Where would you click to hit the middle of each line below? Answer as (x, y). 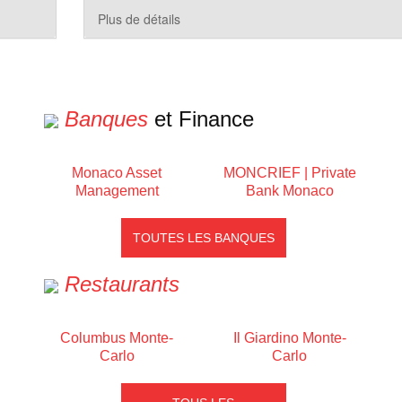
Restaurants (122, 284)
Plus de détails (139, 19)
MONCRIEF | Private (289, 173)
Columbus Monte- (117, 338)
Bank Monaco (289, 191)
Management (117, 191)
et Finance (201, 119)
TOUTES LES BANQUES (203, 238)
